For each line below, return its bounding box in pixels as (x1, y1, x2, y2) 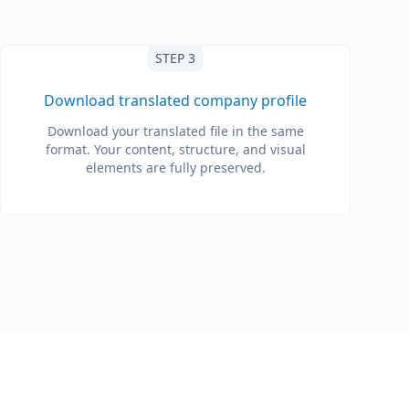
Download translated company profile (44, 90, 307, 110)
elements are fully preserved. (85, 159, 266, 176)
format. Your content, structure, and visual (45, 141, 306, 158)
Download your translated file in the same (47, 122, 304, 140)
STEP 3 (155, 49, 195, 67)
